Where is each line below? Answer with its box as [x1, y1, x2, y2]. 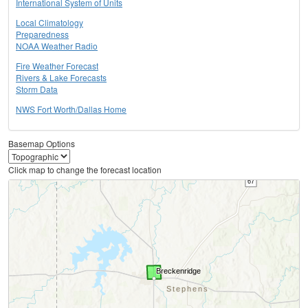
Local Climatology [16, 16, 83, 29]
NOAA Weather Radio [16, 40, 98, 52]
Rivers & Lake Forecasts [16, 71, 107, 84]
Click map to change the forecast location [8, 164, 162, 176]
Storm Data [16, 83, 58, 96]
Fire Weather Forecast [16, 60, 98, 72]
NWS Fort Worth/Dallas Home [16, 103, 126, 115]
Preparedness [16, 28, 69, 41]
